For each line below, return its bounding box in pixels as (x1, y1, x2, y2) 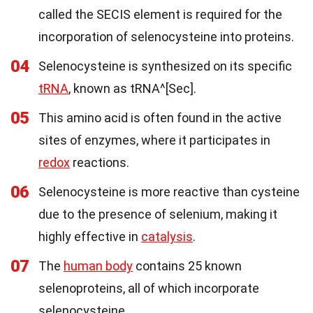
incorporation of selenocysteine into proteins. (38, 29, 294, 45)
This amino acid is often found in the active (38, 110, 282, 126)
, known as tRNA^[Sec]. (68, 81, 196, 96)
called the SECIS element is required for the (38, 7, 282, 22)
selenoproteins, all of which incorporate (38, 281, 259, 296)
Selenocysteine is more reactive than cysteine (38, 184, 300, 200)
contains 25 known (133, 259, 242, 274)
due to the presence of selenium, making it (38, 207, 277, 222)
